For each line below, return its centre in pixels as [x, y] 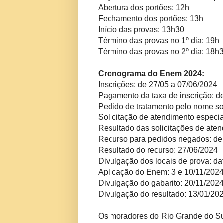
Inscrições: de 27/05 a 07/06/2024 [158, 85]
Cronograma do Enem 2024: [151, 74]
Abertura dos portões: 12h [144, 8]
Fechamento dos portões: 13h [151, 19]
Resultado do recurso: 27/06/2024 [158, 150]
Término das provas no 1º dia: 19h [159, 41]
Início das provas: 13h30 [141, 30]
